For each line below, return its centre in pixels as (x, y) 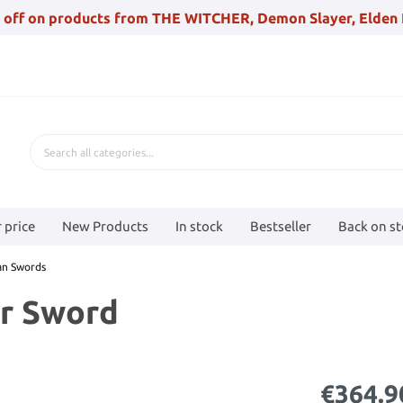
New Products (105, 226)
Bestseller (281, 226)
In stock (199, 226)
